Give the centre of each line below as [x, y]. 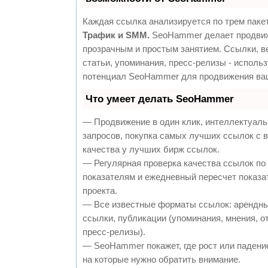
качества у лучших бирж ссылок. [151, 149]
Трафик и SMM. [116, 35]
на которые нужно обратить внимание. [162, 259]
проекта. [100, 190]
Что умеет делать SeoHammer [160, 99]
